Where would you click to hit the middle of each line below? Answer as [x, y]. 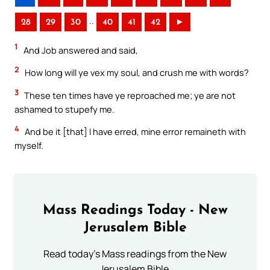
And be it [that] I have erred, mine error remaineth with [134, 132]
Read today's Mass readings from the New [135, 253]
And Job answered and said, [80, 50]
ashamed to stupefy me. [64, 109]
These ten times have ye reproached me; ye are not [129, 95]
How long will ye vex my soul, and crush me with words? [136, 73]
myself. [29, 146]
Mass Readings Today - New [135, 210]
